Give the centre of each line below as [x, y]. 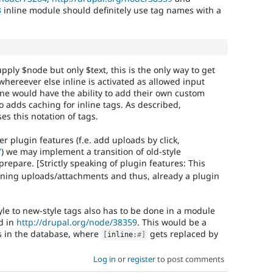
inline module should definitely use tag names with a [111, 10]
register [141, 259]
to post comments [190, 259]
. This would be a [172, 222]
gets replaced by [183, 234]
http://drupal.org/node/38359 [77, 222]
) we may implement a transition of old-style [91, 151]
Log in [104, 259]
